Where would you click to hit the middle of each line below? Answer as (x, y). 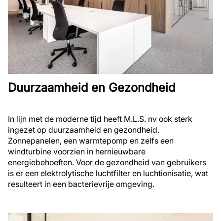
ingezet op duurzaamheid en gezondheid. (84, 130)
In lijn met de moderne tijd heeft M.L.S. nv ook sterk (100, 119)
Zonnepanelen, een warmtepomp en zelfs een (91, 141)
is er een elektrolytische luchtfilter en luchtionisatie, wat (108, 173)
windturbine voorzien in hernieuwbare (77, 152)
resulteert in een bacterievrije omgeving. (81, 184)
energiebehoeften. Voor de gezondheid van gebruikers (107, 163)
